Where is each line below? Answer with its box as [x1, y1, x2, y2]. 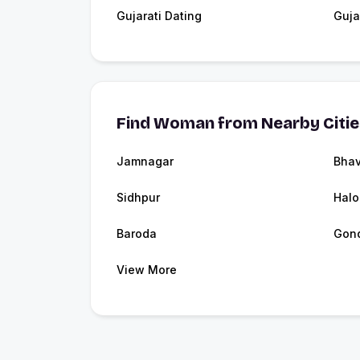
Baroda [117, 226, 157, 240]
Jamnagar [117, 153, 174, 168]
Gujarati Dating [117, 8, 202, 22]
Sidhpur [117, 190, 160, 204]
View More [117, 262, 177, 276]
